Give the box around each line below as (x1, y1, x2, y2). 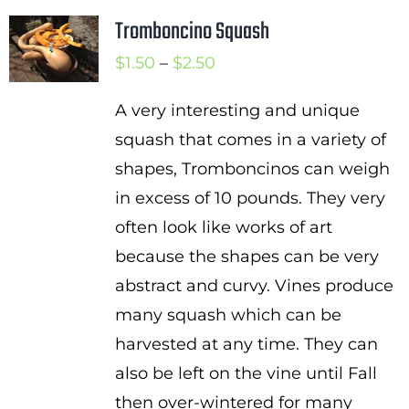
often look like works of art (114, 217, 332, 237)
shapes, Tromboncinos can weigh (114, 159, 390, 179)
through (214, 140, 281, 160)
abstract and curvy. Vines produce (114, 276, 393, 296)
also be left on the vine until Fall (114, 363, 377, 383)
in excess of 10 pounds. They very (114, 188, 385, 208)
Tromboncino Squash (114, 14, 269, 50)
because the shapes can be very (114, 246, 379, 267)
